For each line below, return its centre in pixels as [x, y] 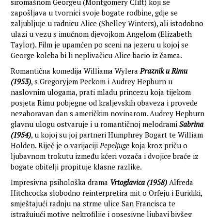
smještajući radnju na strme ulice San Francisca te [93, 203]
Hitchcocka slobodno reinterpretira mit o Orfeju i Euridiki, [107, 193]
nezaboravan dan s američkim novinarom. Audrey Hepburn [108, 113]
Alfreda [180, 182]
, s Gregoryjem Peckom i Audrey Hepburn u [102, 81]
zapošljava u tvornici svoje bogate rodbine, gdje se [94, 12]
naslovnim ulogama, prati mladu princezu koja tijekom [101, 92]
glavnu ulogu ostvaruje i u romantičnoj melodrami [95, 124]
